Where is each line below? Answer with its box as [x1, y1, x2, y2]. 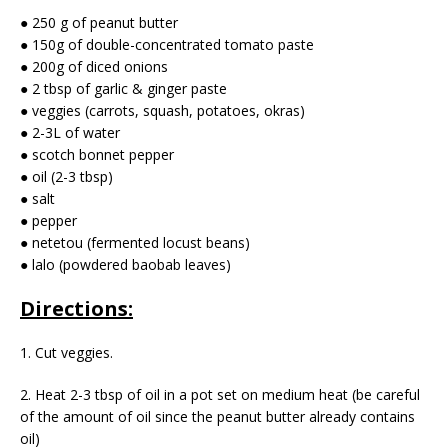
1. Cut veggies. [20, 343, 113, 363]
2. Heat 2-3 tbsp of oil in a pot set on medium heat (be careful [20, 385, 420, 405]
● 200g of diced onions [20, 57, 168, 77]
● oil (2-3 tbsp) [20, 167, 113, 187]
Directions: [20, 295, 133, 323]
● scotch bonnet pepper [20, 145, 174, 165]
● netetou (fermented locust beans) [20, 233, 250, 253]
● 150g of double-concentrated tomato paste [20, 35, 314, 55]
